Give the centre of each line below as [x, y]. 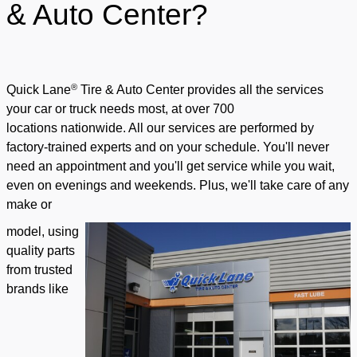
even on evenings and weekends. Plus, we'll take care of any [178, 186]
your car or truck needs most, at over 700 [120, 109]
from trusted [39, 270]
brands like [37, 289]
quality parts [41, 251]
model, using [43, 232]
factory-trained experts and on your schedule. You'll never [168, 147]
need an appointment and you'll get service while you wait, [171, 167]
